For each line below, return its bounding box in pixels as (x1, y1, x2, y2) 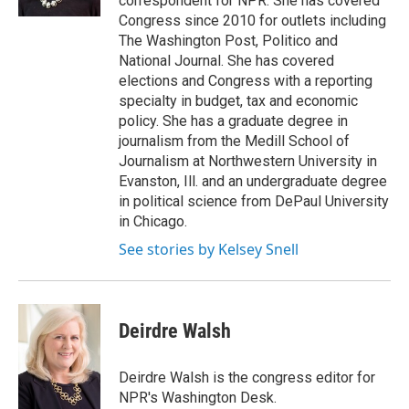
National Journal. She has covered (119, 52, 334, 69)
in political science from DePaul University (119, 193, 389, 210)
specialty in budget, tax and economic (119, 92, 358, 110)
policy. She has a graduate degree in (119, 112, 348, 130)
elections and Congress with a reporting (119, 72, 372, 89)
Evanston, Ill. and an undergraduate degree (119, 173, 387, 190)
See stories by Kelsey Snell (119, 239, 299, 259)
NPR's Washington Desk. (119, 389, 277, 406)
